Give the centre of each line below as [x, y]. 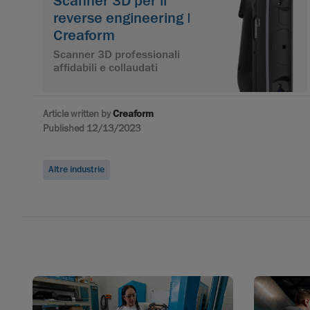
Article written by [78, 114]
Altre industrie [76, 170]
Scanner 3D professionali [117, 55]
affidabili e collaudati [106, 68]
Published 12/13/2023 [92, 128]
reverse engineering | [122, 18]
